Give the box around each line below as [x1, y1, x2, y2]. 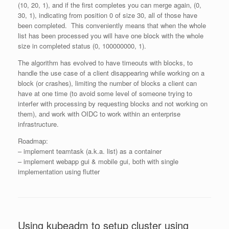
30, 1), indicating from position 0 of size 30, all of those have [18, 10, 197, 20]
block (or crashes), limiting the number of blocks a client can [18, 78, 197, 88]
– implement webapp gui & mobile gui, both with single [18, 156, 178, 166]
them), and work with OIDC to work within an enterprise [18, 109, 180, 119]
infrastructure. [18, 119, 59, 129]
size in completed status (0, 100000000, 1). [18, 41, 146, 51]
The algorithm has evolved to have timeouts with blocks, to [18, 58, 193, 67]
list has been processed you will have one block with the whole [18, 31, 203, 40]
